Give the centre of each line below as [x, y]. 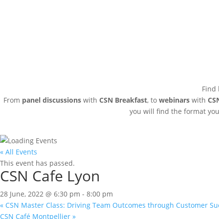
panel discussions [52, 100]
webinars [174, 100]
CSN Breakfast [123, 100]
